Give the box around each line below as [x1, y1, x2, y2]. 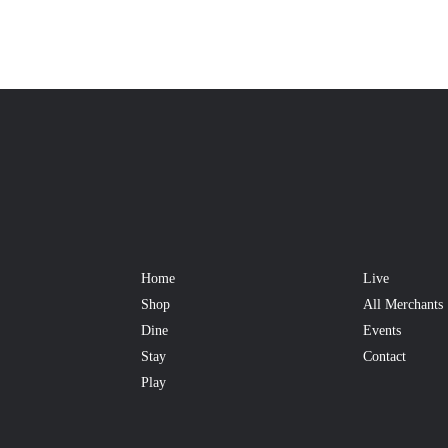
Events [362, 322, 401, 338]
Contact [362, 348, 406, 364]
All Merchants [362, 296, 443, 312]
